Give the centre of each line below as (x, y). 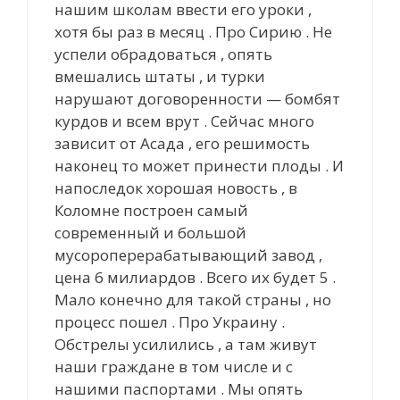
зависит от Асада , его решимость (182, 143)
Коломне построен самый (151, 210)
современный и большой (150, 232)
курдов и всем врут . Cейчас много (184, 121)
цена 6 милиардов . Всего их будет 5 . (195, 277)
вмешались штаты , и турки (160, 76)
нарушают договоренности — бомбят (197, 98)
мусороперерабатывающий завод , (188, 254)
